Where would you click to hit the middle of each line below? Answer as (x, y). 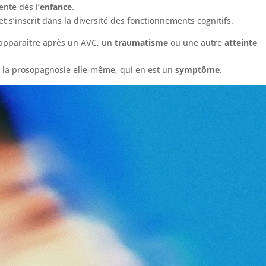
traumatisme (142, 42)
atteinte (241, 42)
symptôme (198, 69)
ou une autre (197, 42)
